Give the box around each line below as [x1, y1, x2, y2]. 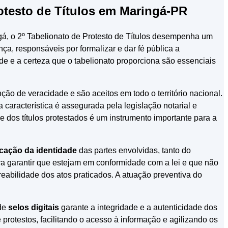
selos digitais [8, 203, 59, 212]
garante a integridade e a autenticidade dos [59, 203, 217, 212]
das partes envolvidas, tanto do [77, 146, 191, 155]
